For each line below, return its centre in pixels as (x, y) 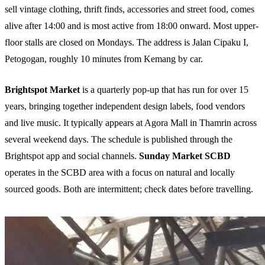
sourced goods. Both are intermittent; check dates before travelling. (129, 189)
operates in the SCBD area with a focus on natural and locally (120, 173)
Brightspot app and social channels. (72, 156)
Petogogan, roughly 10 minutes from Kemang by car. (104, 59)
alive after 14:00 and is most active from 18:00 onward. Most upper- (132, 26)
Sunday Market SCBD (185, 156)
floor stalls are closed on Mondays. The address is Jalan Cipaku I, (127, 43)
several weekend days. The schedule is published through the (119, 140)
